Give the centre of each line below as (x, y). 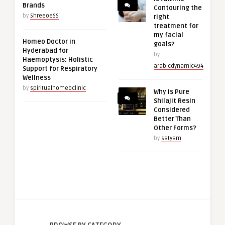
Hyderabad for (45, 50)
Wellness (37, 78)
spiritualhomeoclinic (58, 88)
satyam (171, 138)
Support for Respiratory (60, 69)
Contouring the (178, 8)
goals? (164, 44)
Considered (172, 110)
